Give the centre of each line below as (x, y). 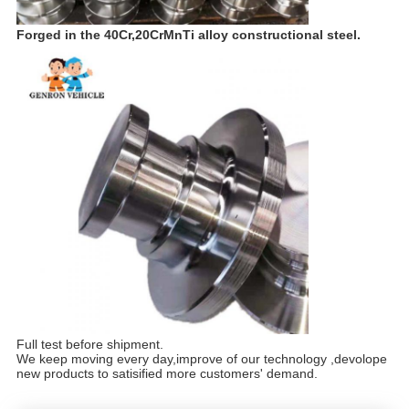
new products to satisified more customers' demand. (167, 374)
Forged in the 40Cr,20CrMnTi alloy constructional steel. (188, 35)
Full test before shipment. (89, 345)
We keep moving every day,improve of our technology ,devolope (201, 359)
